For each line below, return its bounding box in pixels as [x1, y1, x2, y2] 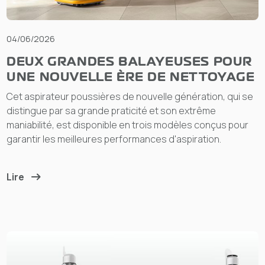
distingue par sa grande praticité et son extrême [7, 104, 216, 117]
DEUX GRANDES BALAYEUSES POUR [7, 53, 253, 69]
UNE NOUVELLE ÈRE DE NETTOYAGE [7, 69, 255, 85]
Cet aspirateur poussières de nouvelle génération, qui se [7, 89, 254, 103]
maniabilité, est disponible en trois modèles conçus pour [7, 118, 249, 131]
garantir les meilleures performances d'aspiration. [7, 132, 222, 146]
